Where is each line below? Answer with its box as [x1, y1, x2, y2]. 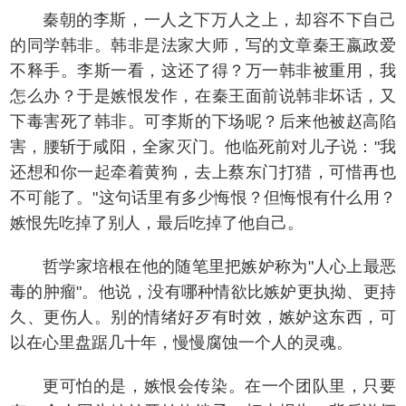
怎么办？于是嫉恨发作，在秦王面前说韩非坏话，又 [10, 87, 396, 105]
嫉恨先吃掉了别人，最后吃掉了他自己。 [10, 214, 304, 232]
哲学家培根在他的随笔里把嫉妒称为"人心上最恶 [43, 257, 396, 275]
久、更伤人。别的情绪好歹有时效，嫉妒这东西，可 [10, 308, 396, 326]
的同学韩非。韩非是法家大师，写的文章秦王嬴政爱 [10, 36, 396, 54]
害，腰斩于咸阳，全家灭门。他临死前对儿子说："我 [10, 138, 396, 156]
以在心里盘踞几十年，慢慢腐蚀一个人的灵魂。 [10, 333, 353, 352]
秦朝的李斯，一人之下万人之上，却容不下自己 [43, 11, 396, 29]
